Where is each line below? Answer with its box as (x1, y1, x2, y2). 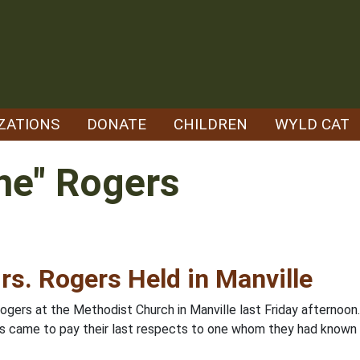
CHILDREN (174, 115, 247, 133)
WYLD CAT (275, 115, 350, 133)
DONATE (87, 115, 146, 133)
